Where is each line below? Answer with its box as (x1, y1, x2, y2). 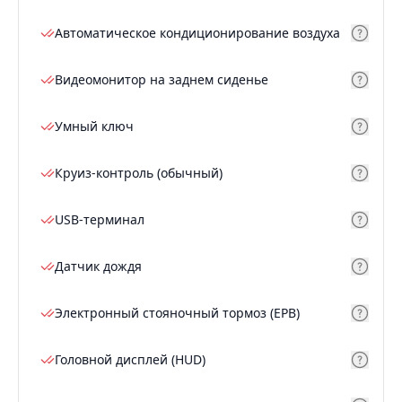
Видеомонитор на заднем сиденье (55, 71, 268, 89)
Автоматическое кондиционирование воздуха (55, 24, 340, 42)
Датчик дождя (55, 258, 142, 275)
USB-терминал (55, 211, 144, 229)
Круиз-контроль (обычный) (55, 164, 223, 182)
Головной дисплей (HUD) (55, 351, 205, 369)
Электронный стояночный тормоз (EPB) (55, 304, 300, 322)
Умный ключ (55, 118, 134, 135)
